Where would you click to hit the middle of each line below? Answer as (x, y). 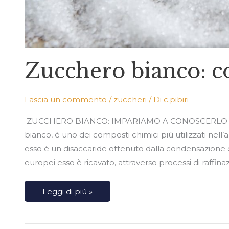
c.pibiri (176, 100)
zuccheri (130, 100)
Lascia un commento (66, 100)
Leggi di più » (67, 191)
